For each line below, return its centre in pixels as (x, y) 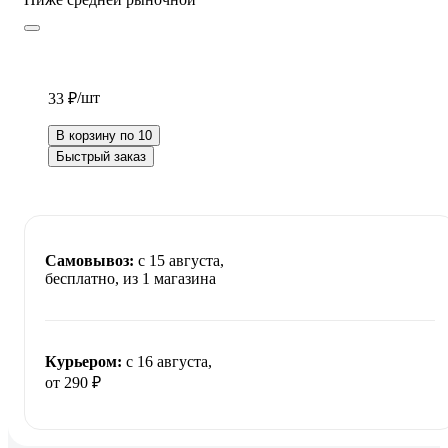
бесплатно (80, 279)
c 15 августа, (181, 261)
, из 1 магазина (165, 279)
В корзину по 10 (104, 136)
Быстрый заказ (101, 157)
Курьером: (83, 362)
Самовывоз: (89, 261)
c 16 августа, (169, 362)
